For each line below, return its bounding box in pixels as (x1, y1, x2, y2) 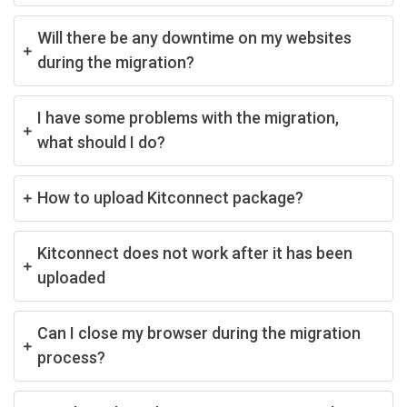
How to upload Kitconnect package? (37, 187, 303, 207)
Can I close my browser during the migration (37, 323, 361, 342)
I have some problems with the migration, (37, 107, 339, 127)
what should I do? (37, 132, 165, 152)
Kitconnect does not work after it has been (37, 243, 352, 263)
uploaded (37, 267, 105, 287)
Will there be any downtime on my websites (37, 27, 352, 47)
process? (37, 347, 105, 367)
